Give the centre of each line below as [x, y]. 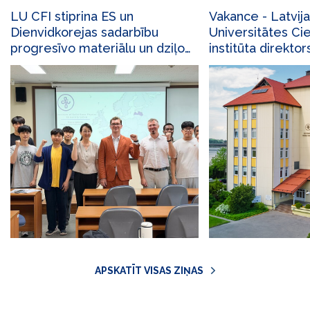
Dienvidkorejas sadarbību [84, 32]
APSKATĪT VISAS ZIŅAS [149, 271]
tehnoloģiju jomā [60, 64]
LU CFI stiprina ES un [72, 16]
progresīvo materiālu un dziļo [98, 48]
